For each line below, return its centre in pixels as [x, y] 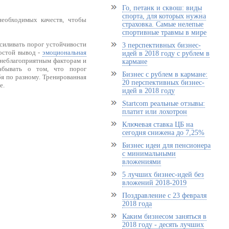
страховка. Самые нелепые [163, 24]
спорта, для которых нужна [164, 16]
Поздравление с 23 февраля [164, 196]
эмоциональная [64, 52]
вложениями [141, 162]
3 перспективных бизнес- [161, 45]
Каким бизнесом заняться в [164, 216]
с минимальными [149, 154]
